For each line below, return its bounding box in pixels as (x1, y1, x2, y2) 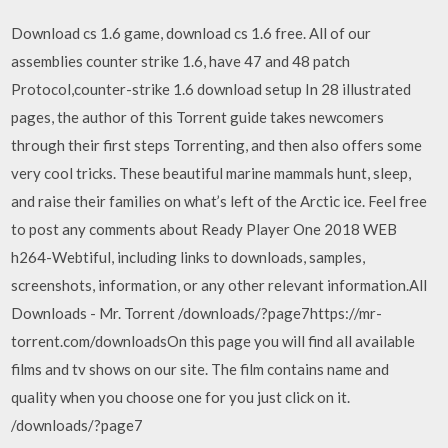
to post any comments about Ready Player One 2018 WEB (11, 220, 398, 238)
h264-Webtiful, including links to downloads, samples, (11, 248, 366, 266)
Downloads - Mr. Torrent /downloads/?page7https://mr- (11, 304, 383, 322)
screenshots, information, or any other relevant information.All (11, 276, 428, 294)
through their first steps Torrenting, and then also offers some (11, 136, 423, 154)
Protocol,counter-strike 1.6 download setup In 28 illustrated (11, 80, 412, 98)
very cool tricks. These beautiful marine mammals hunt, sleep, (11, 164, 412, 182)
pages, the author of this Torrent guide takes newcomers (11, 108, 385, 126)
